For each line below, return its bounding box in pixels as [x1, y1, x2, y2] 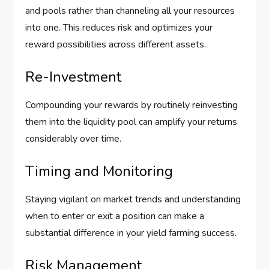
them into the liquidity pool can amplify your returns [25, 115, 238, 129]
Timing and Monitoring [25, 162, 174, 181]
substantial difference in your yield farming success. [25, 226, 237, 240]
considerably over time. [25, 132, 122, 146]
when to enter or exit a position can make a [25, 210, 205, 223]
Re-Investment [25, 67, 122, 87]
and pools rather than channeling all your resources [25, 4, 235, 18]
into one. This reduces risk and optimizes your [25, 21, 213, 35]
